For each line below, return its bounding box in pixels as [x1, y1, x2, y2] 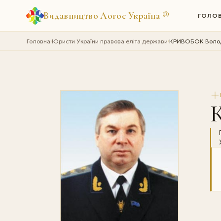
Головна [26, 37, 50, 45]
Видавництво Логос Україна [43, 9, 162, 21]
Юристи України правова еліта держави [51, 37, 168, 45]
